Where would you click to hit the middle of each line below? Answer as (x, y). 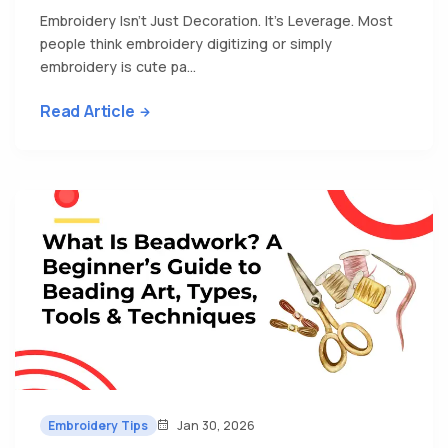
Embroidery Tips (98, 425)
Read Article (87, 110)
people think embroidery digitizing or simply (186, 43)
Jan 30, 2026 (214, 426)
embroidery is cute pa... (118, 66)
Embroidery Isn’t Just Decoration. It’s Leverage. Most (216, 20)
